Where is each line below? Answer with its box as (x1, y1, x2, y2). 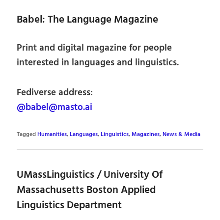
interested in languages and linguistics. (17, 55, 179, 71)
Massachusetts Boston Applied (17, 182, 156, 199)
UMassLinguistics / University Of (17, 167, 163, 184)
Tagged (17, 130, 36, 139)
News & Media (163, 130, 201, 139)
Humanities (37, 130, 67, 139)
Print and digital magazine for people (17, 41, 172, 56)
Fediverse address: (17, 85, 93, 101)
